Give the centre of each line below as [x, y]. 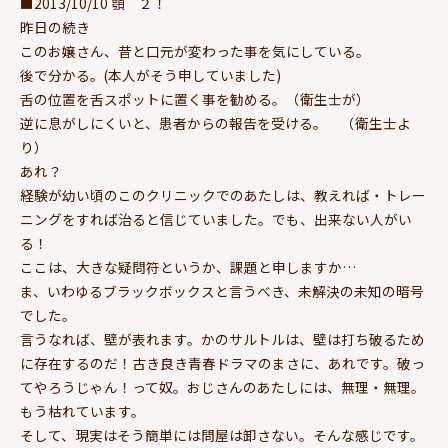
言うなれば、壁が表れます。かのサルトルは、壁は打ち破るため [222, 339]
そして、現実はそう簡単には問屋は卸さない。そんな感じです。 [222, 435]
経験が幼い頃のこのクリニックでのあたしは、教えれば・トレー [223, 195]
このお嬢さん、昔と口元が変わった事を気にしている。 [195, 51]
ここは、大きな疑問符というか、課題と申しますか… [188, 267]
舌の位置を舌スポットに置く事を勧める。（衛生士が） [195, 99]
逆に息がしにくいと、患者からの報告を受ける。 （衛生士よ [215, 123]
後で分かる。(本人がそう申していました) [150, 75]
